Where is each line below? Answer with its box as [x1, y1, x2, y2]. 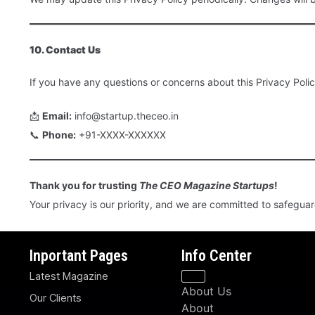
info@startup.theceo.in [72, 110, 179, 122]
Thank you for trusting [30, 179, 139, 192]
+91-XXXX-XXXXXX [76, 129, 166, 141]
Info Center [181, 247, 252, 265]
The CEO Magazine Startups [139, 179, 274, 192]
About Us [181, 284, 231, 299]
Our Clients [30, 291, 82, 305]
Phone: [42, 129, 76, 141]
